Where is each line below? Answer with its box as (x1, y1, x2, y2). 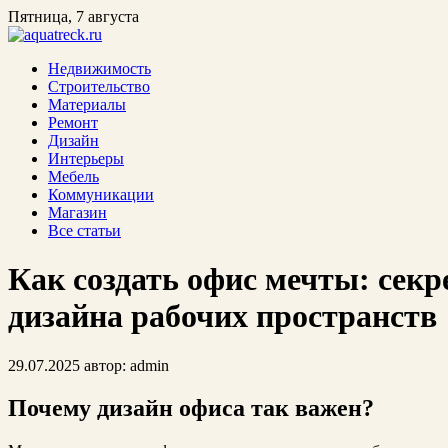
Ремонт (48, 114, 98, 131)
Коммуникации (48, 186, 154, 203)
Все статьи (48, 222, 121, 239)
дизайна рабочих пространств (8, 298, 437, 335)
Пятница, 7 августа (8, 8, 139, 25)
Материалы (48, 96, 126, 113)
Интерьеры (48, 150, 124, 167)
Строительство (48, 78, 150, 95)
